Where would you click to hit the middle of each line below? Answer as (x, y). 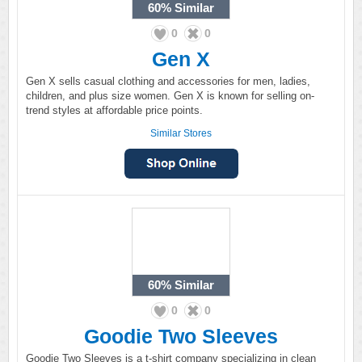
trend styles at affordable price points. (114, 110)
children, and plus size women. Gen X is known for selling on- (170, 96)
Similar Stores (181, 133)
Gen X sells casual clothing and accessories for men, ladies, (168, 81)
